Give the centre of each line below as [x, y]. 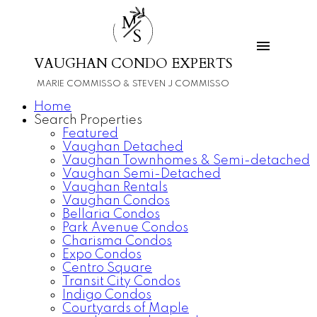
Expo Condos [102, 255]
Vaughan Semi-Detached [142, 174]
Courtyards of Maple [126, 309]
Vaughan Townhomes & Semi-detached [186, 161]
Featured [90, 134]
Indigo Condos [107, 295]
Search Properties [88, 121]
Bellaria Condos [111, 215]
